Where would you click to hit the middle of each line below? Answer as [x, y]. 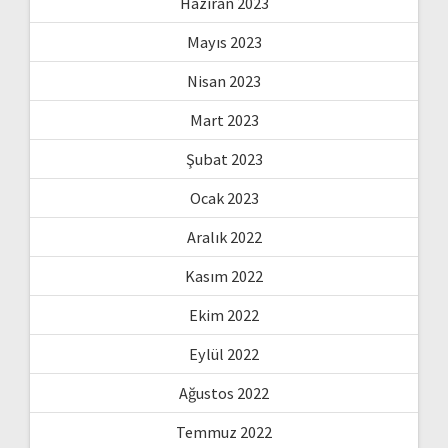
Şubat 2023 [224, 158]
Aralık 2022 [224, 236]
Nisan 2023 [224, 80]
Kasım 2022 [224, 275]
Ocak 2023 [224, 197]
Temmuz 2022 [224, 431]
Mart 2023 [224, 119]
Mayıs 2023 [224, 41]
